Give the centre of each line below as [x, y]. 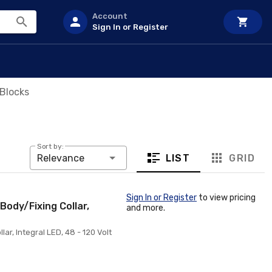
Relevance [60, 158]
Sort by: [50, 147]
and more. [146, 208]
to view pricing [226, 198]
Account [110, 16]
